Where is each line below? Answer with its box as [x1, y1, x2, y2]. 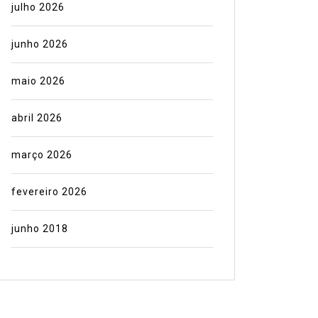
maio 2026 [11, 75, 65, 87]
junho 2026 [11, 38, 68, 50]
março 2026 [11, 149, 72, 161]
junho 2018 [11, 223, 68, 235]
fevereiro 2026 [11, 186, 87, 198]
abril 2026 [11, 112, 62, 124]
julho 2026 [11, 1, 65, 13]
